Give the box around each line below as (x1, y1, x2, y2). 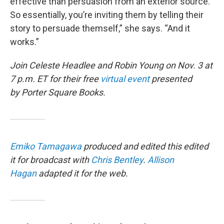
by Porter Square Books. (10, 87, 107, 97)
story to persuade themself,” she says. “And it (10, 23, 190, 33)
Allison (147, 154, 174, 165)
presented (149, 73, 192, 84)
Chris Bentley (91, 154, 143, 165)
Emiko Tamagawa (10, 141, 81, 151)
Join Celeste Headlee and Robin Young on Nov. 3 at (10, 60, 212, 70)
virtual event (100, 73, 149, 84)
